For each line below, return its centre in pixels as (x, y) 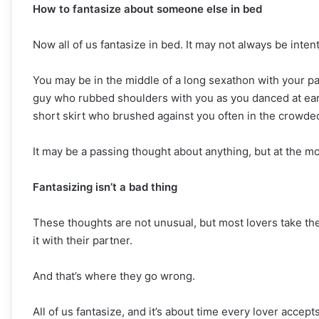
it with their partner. (83, 240)
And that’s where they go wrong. (114, 276)
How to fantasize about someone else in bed (147, 9)
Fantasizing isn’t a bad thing (105, 187)
